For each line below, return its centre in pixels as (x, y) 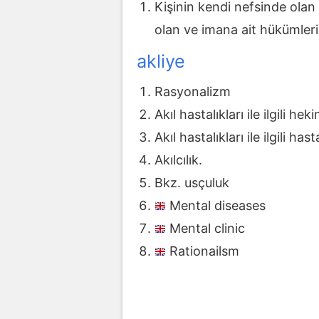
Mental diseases (218, 206)
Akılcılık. (178, 160)
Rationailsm (204, 251)
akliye (161, 61)
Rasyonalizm (193, 92)
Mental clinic (207, 229)
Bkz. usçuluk (192, 183)
